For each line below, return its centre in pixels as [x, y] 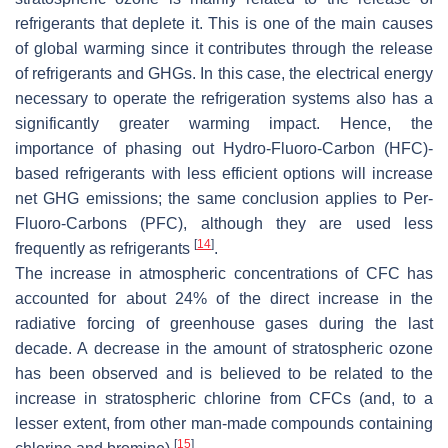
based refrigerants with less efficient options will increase [224, 173]
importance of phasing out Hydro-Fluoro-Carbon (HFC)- [224, 148]
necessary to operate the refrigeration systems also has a [224, 98]
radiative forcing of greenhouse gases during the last [224, 323]
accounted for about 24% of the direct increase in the [224, 298]
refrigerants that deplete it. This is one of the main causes [224, 23]
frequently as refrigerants [104, 248]
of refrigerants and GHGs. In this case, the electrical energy [224, 73]
